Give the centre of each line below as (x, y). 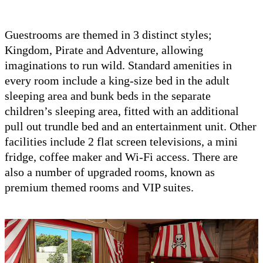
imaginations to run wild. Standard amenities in (118, 65)
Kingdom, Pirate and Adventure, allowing (104, 50)
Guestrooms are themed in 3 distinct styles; (108, 34)
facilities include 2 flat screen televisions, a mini (121, 141)
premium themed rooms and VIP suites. (99, 187)
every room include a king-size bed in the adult (117, 80)
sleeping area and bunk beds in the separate (108, 95)
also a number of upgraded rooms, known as (110, 172)
